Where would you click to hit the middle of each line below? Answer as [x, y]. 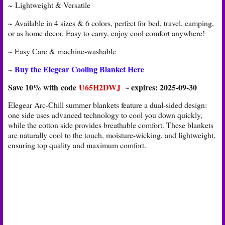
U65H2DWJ [100, 87]
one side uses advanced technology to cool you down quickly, [105, 115]
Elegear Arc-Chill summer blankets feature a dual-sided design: [107, 105]
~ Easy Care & [33, 51]
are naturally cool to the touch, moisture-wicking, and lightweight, [112, 135]
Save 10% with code [43, 87]
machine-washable [87, 51]
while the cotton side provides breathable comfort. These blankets [111, 125]
